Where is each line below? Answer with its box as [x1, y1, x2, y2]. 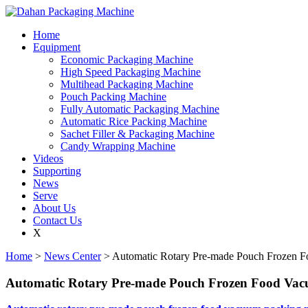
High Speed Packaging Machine [60, 66, 201, 78]
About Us [33, 202, 76, 214]
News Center [44, 250, 101, 262]
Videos [33, 153, 63, 164]
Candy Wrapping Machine [60, 140, 175, 152]
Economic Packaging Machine [60, 54, 193, 65]
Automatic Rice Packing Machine [60, 115, 207, 127]
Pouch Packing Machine [60, 91, 166, 102]
